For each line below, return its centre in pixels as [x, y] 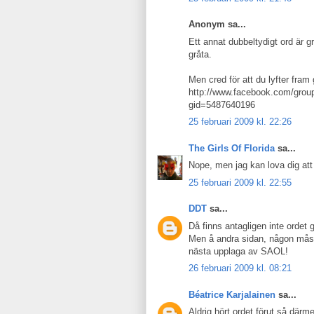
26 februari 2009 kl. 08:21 [240, 268]
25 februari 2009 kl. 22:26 [240, 122]
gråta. [200, 54]
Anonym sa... [217, 24]
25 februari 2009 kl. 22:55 [240, 182]
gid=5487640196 [222, 104]
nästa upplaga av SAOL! [238, 251]
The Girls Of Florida [232, 148]
